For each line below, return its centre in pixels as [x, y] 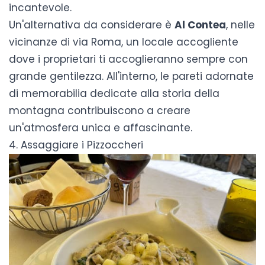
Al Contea [200, 25]
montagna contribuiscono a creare [100, 111]
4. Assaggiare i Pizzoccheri [76, 145]
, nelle [240, 25]
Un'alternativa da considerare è [92, 25]
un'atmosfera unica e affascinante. [101, 128]
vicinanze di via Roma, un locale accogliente [124, 42]
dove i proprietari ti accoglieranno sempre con [128, 59]
